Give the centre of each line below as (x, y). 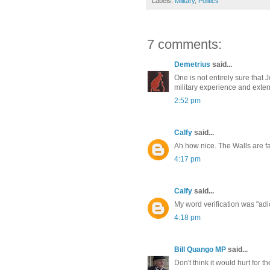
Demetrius (192, 65)
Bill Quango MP (200, 250)
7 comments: (184, 45)
